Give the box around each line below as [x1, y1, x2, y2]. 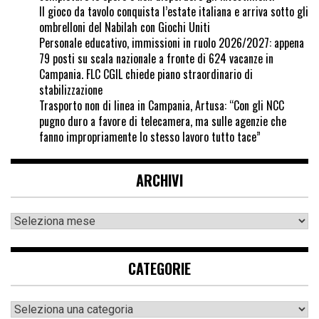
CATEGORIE [128, 258, 191, 280]
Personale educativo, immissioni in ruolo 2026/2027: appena [39, 34, 304, 52]
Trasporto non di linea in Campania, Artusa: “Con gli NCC [39, 97, 284, 115]
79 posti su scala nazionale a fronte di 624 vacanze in [39, 50, 273, 68]
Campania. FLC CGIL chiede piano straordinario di [39, 66, 253, 83]
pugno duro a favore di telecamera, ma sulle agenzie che [39, 113, 286, 130]
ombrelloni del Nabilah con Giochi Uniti [39, 19, 210, 36]
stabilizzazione [39, 81, 103, 99]
